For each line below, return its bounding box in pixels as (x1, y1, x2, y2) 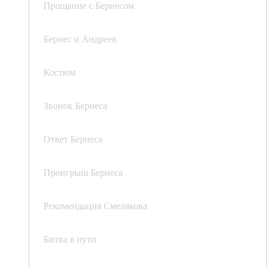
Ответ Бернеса (44, 132, 103, 145)
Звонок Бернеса (44, 99, 107, 112)
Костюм (44, 66, 76, 79)
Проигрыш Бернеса (44, 166, 123, 179)
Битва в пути (44, 232, 97, 246)
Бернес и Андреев (44, 32, 117, 45)
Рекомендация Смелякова (44, 199, 147, 212)
